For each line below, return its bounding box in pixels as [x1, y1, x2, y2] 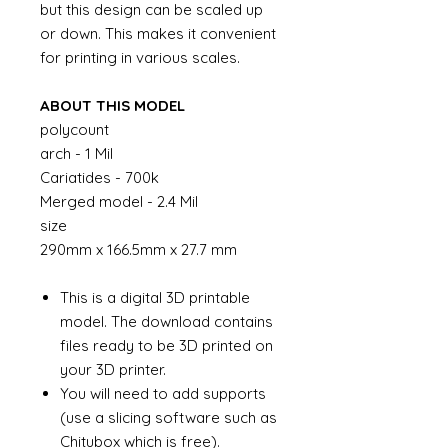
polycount [40, 120, 109, 139]
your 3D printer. [60, 360, 166, 379]
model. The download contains [60, 312, 273, 331]
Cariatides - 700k [40, 168, 163, 187]
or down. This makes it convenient [40, 24, 276, 43]
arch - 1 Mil [40, 144, 113, 163]
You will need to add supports [60, 384, 266, 403]
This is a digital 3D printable [60, 288, 250, 307]
